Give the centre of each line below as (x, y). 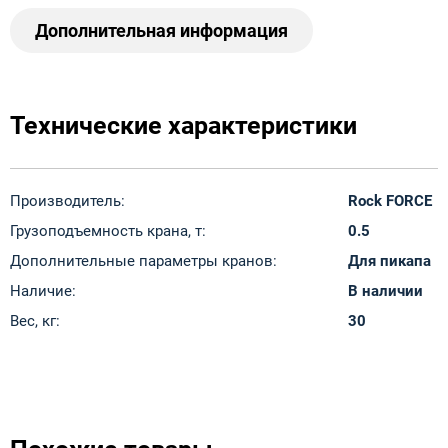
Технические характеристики (183, 125)
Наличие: (43, 290)
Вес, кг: (35, 320)
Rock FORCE (390, 200)
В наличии (385, 290)
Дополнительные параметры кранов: (143, 260)
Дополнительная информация (161, 30)
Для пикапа (389, 260)
